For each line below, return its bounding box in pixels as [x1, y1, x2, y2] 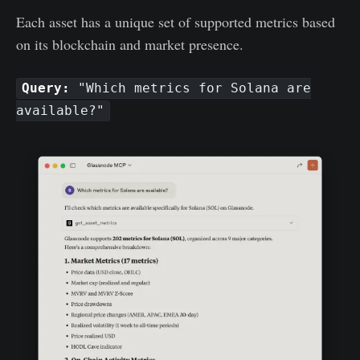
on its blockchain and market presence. [16, 35, 243, 55]
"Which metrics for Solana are [70, 80, 312, 96]
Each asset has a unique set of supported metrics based [16, 12, 335, 32]
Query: [22, 80, 71, 96]
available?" [16, 103, 104, 119]
